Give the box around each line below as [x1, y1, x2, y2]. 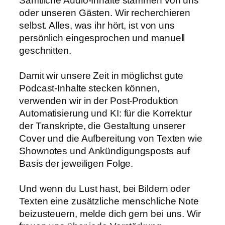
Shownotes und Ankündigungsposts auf [19, 145, 190, 156]
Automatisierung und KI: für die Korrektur [19, 107, 192, 119]
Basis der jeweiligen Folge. [19, 158, 134, 169]
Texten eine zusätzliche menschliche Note [19, 195, 199, 206]
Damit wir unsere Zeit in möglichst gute [19, 70, 184, 81]
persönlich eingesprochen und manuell [19, 32, 185, 43]
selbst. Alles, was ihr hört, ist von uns [19, 20, 175, 31]
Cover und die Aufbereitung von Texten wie [19, 133, 202, 144]
